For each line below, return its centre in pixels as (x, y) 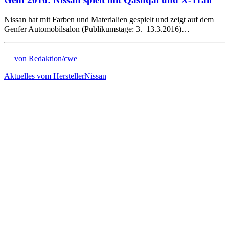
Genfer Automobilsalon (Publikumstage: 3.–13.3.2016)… (97, 29)
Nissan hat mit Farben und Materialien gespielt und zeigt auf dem (109, 19)
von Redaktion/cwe (46, 58)
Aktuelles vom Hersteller (44, 76)
